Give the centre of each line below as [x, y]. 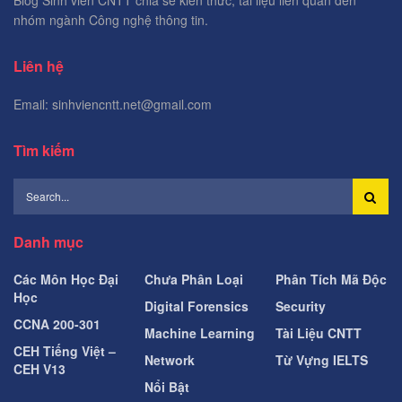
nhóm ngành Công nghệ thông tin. [111, 19]
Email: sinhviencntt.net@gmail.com [113, 104]
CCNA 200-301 [57, 323]
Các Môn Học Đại [66, 279]
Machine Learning [200, 332]
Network [170, 359]
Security [301, 306]
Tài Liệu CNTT [319, 332]
